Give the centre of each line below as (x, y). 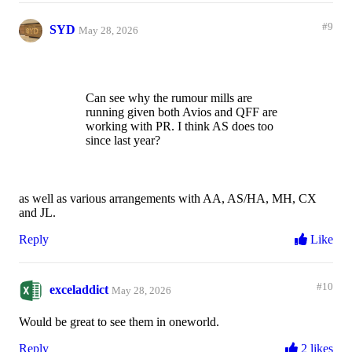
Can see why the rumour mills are (169, 98)
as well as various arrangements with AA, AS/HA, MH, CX (168, 199)
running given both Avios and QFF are (181, 112)
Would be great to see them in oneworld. (119, 322)
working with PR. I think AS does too (180, 126)
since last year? (123, 141)
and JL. (37, 213)
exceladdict (79, 290)
